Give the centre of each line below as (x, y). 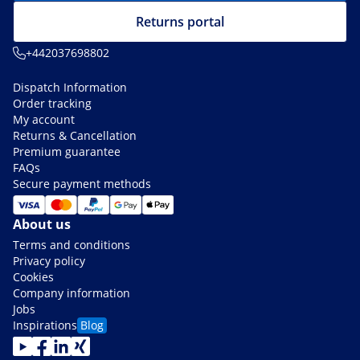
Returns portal (180, 21)
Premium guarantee (67, 151)
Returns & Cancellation (75, 135)
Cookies (33, 276)
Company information (72, 292)
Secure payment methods (82, 183)
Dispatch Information (70, 87)
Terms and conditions (72, 244)
